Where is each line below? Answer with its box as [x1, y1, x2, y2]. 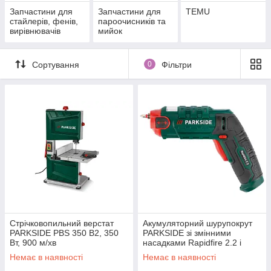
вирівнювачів [10, 26, 60, 36]
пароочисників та [97, 16, 166, 27]
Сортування [32, 59, 79, 70]
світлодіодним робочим [143, 247, 235, 258]
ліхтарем [143, 257, 178, 267]
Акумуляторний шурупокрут [143, 218, 252, 229]
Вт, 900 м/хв [10, 238, 56, 248]
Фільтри [161, 59, 192, 70]
